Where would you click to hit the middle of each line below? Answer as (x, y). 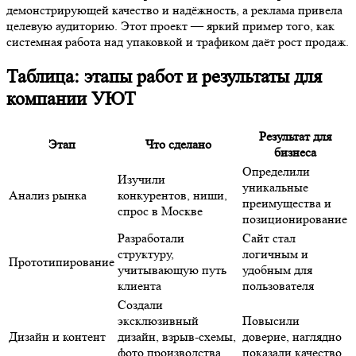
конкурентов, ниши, (172, 195)
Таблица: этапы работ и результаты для (164, 77)
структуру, (146, 253)
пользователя (278, 285)
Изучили (141, 179)
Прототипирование (62, 261)
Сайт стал (269, 238)
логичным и (275, 253)
